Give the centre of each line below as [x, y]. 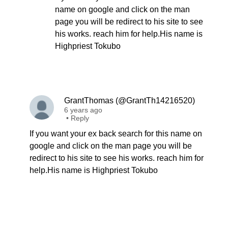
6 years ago [83, 110]
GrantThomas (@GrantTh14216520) [130, 101]
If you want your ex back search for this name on [116, 134]
